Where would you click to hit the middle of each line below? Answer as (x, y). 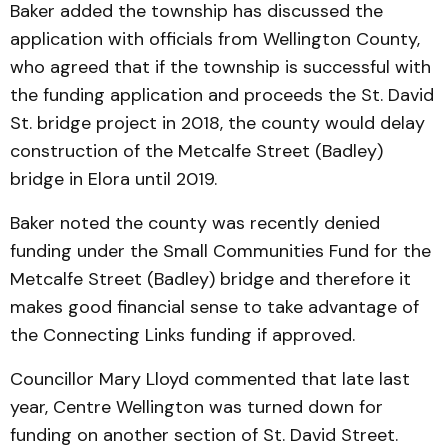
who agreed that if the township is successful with (220, 67)
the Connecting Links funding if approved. (182, 335)
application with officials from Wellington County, (215, 39)
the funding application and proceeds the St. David (222, 95)
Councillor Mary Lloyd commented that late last (210, 379)
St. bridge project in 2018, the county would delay (217, 123)
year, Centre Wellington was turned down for (196, 407)
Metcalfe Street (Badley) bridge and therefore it (210, 279)
